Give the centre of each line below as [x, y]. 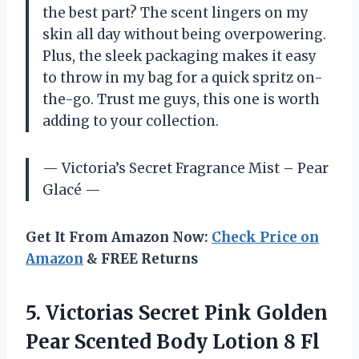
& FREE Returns [141, 259]
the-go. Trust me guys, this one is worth [181, 100]
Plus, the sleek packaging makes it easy [179, 56]
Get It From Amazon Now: [119, 238]
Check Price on [265, 238]
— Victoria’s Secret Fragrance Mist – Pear [186, 169]
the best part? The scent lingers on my [175, 13]
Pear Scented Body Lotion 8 [163, 342]
